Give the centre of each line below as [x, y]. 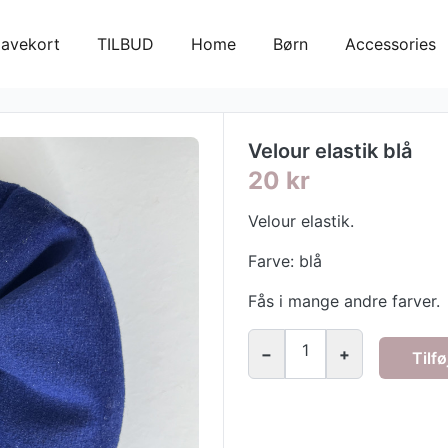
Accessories [390, 44]
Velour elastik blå [329, 151]
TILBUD [125, 44]
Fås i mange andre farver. [343, 301]
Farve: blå [284, 261]
